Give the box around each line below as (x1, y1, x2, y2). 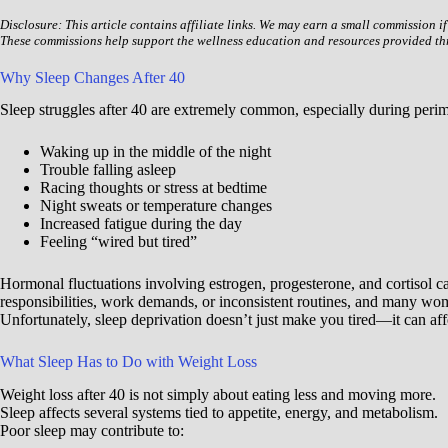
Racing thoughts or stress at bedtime (40, 179, 267, 197)
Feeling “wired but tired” (40, 233, 197, 251)
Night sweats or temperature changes (40, 197, 272, 215)
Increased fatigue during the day (40, 215, 242, 233)
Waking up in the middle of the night (40, 143, 271, 161)
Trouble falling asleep (40, 161, 176, 179)
